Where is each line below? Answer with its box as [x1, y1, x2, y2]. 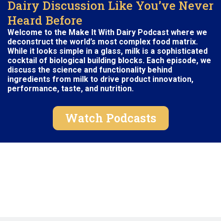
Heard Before [7, 12, 82, 28]
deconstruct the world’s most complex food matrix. [7, 37, 198, 47]
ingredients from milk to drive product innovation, [7, 74, 195, 84]
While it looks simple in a [7, 46, 101, 56]
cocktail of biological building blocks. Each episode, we [7, 56, 211, 66]
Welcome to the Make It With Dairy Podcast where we [7, 28, 207, 37]
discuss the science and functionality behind [7, 65, 172, 75]
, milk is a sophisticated [121, 46, 208, 56]
